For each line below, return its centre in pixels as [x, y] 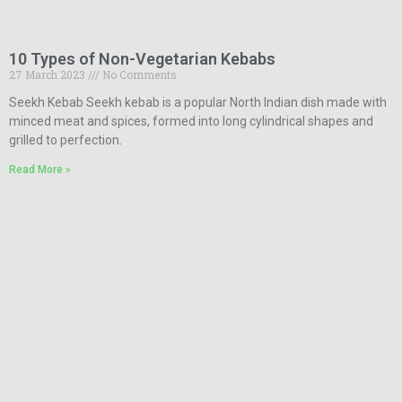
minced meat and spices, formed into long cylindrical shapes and [191, 121]
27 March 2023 [48, 74]
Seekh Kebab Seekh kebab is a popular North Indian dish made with [198, 102]
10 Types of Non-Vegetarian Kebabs [142, 58]
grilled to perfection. [66, 140]
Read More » [40, 169]
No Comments [138, 74]
